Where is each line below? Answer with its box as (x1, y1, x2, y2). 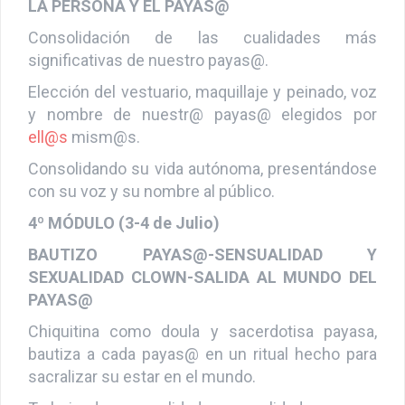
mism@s (68, 143, 137, 163)
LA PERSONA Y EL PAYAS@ (28, 12, 230, 32)
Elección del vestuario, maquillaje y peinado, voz (28, 98, 377, 118)
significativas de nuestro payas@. (28, 66, 268, 86)
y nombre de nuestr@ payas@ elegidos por (28, 120, 377, 140)
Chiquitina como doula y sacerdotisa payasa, (28, 337, 377, 357)
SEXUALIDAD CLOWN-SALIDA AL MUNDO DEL (28, 283, 377, 303)
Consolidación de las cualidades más (28, 43, 377, 63)
